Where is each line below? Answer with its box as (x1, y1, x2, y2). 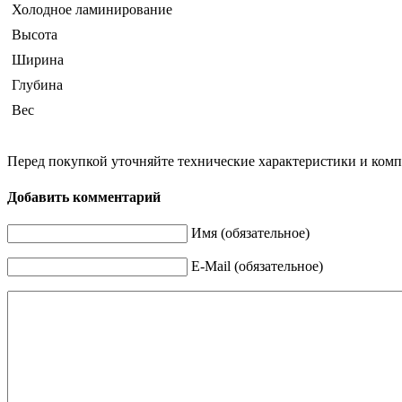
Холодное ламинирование (12, 2, 172, 18)
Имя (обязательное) (191, 225, 310, 240)
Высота (12, 27, 57, 43)
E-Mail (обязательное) (191, 258, 323, 274)
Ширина (12, 52, 64, 68)
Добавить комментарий (7, 188, 161, 205)
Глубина (12, 77, 63, 93)
